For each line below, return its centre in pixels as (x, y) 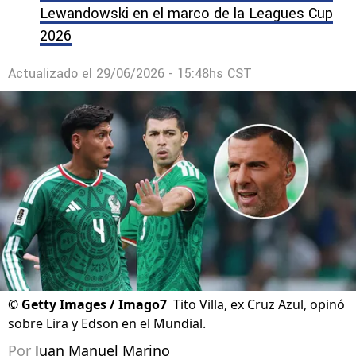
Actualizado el (52, 74)
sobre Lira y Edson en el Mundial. (107, 324)
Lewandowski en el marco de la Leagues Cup (186, 14)
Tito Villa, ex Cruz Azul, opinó (259, 305)
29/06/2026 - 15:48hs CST (174, 74)
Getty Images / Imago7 (94, 305)
